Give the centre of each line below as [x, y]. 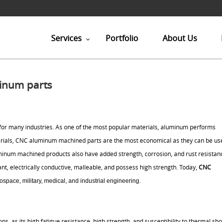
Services [66, 38]
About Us [180, 38]
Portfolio [122, 38]
